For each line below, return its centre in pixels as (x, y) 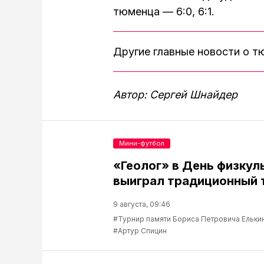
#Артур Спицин (140, 231)
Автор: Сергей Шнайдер (175, 95)
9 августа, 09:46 (142, 204)
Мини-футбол (142, 143)
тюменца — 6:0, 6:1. (164, 11)
